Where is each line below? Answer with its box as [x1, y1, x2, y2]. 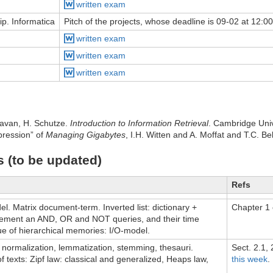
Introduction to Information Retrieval [70, 118, 208, 128]
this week [232, 254, 268, 264]
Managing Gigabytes [45, 129, 126, 140]
